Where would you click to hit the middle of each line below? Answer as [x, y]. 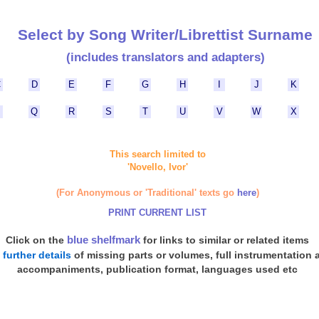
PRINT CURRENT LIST [157, 213]
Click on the [36, 240]
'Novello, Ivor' [157, 167]
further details [37, 255]
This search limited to [157, 154]
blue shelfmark [104, 240]
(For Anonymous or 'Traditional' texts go [146, 193]
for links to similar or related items [225, 240]
